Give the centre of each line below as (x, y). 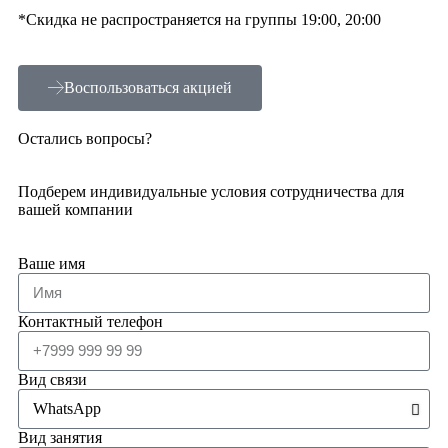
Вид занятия (60, 437)
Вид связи (52, 379)
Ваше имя (51, 263)
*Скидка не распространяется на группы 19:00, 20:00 (199, 19)
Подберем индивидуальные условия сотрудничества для (211, 191)
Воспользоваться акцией (148, 87)
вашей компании (75, 209)
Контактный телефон (90, 321)
